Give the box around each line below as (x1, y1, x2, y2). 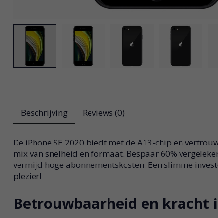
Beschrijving (20, 107, 68, 119)
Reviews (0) (83, 107, 125, 119)
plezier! (13, 170, 41, 182)
